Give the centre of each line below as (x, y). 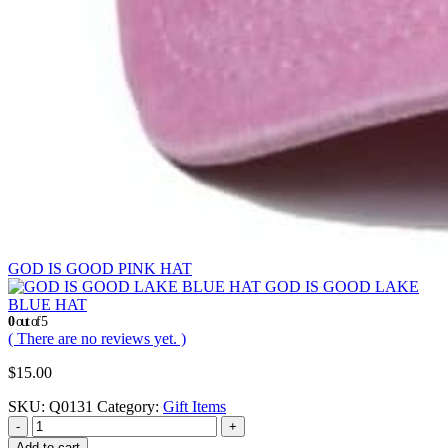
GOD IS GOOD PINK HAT (100, 268)
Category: (130, 406)
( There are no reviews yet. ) (97, 338)
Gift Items (194, 406)
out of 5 (30, 321)
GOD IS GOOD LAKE (342, 286)
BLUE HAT (47, 304)
